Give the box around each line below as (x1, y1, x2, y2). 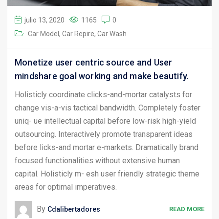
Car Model (28, 29, 59, 38)
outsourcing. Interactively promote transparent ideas (15, 129, 193, 139)
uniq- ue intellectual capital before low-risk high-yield (15, 116, 196, 126)
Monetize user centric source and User (15, 57, 173, 67)
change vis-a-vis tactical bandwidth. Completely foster (15, 103, 200, 112)
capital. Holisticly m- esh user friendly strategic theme (15, 169, 199, 178)
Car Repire (62, 29, 94, 38)
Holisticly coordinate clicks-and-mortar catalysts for (15, 89, 192, 99)
